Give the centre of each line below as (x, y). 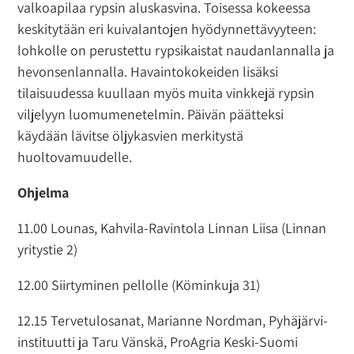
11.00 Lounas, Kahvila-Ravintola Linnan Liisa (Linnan (172, 228)
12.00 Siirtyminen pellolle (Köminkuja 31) (139, 284)
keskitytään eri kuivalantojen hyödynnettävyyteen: (167, 28)
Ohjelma (43, 192)
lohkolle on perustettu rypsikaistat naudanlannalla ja (176, 50)
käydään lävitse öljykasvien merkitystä (131, 135)
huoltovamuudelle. (75, 156)
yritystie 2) (48, 249)
